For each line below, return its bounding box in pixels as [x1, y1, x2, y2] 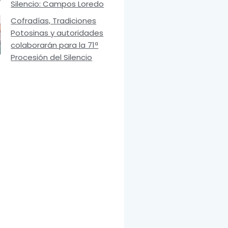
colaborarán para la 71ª [11, 40, 99, 51]
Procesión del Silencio [11, 52, 93, 63]
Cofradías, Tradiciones [11, 15, 97, 26]
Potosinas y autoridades [11, 27, 104, 39]
